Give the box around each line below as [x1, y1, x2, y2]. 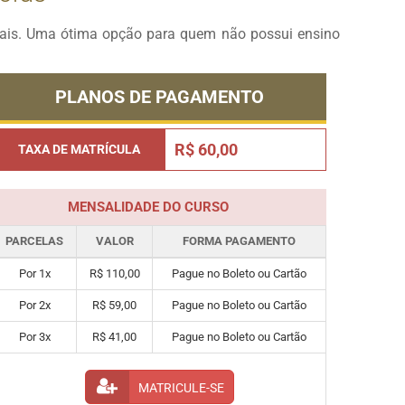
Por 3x [18, 330, 51, 344]
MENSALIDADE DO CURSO [67, 199, 229, 216]
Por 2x [18, 298, 51, 313]
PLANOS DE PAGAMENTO [54, 86, 264, 108]
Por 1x [18, 267, 51, 281]
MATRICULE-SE [137, 381, 224, 397]
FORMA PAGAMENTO [183, 234, 296, 249]
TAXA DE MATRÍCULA [18, 142, 140, 157]
